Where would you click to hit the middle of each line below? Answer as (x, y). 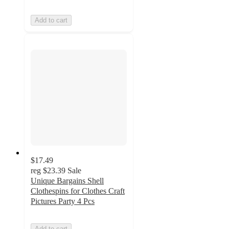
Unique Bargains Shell (67, 180)
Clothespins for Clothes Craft (78, 191)
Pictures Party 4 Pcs (63, 201)
